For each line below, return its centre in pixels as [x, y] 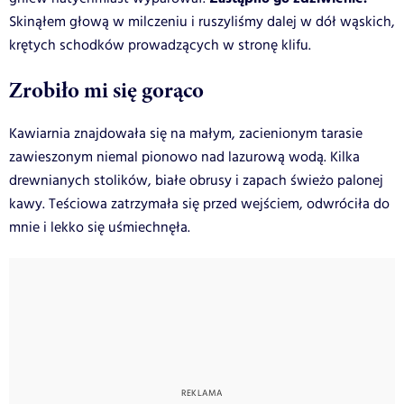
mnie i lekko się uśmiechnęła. [100, 227]
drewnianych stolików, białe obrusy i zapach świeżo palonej [196, 180]
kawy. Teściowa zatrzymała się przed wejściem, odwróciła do [199, 204]
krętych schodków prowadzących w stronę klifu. [160, 45]
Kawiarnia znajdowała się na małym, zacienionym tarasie [186, 133]
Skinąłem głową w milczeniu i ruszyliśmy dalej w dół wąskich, [202, 22]
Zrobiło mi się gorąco [106, 90]
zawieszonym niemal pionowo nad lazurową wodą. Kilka [184, 157]
